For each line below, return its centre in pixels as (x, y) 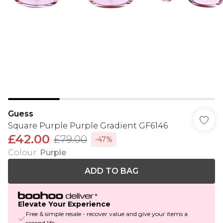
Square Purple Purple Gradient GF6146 (88, 126)
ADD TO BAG (111, 171)
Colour (22, 153)
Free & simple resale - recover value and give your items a (107, 214)
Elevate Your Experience (64, 204)
